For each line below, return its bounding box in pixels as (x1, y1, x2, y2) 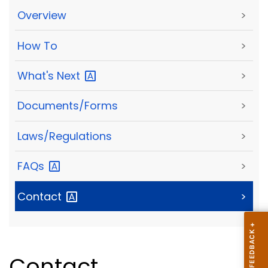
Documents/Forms (17, 98, 118, 114)
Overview (17, 8, 66, 23)
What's (17, 68, 57, 83)
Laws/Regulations (17, 128, 112, 144)
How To (17, 38, 57, 53)
